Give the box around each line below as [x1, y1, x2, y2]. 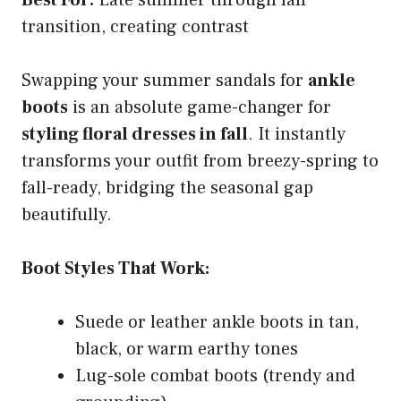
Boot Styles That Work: [21, 256, 209, 280]
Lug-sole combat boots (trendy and [75, 363, 355, 388]
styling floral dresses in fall [21, 122, 248, 146]
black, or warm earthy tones [75, 337, 298, 361]
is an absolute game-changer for [68, 95, 331, 119]
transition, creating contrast [21, 14, 249, 38]
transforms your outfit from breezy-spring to [21, 149, 379, 173]
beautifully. [21, 202, 112, 226]
